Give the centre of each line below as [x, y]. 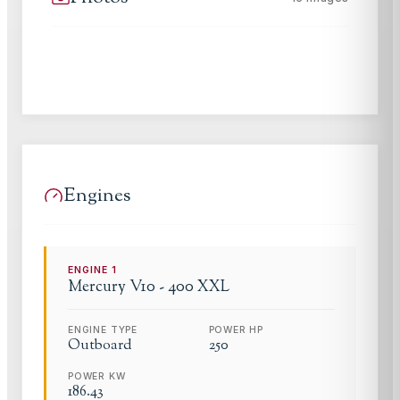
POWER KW [97, 376]
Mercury [97, 287]
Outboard [100, 346]
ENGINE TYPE [103, 329]
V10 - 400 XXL [179, 287]
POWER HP [236, 329]
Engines [97, 196]
